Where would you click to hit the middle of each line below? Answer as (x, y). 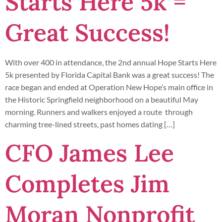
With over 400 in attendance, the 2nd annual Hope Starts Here (111, 62)
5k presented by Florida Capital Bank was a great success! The (110, 75)
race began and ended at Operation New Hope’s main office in (109, 87)
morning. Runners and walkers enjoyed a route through (99, 112)
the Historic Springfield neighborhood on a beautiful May (102, 100)
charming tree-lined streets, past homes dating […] (90, 124)
